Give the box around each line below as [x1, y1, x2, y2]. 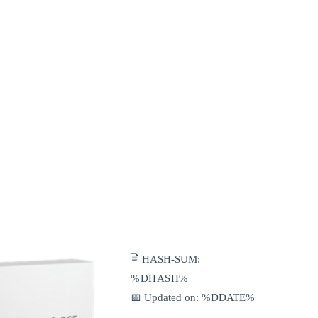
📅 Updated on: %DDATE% [131, 291, 255, 303]
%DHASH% [131, 272, 189, 284]
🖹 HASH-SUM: [131, 253, 200, 265]
